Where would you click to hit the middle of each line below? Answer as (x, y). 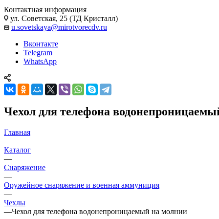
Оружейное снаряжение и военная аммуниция (82, 185)
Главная (17, 132)
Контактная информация (45, 9)
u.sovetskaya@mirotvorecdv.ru (59, 27)
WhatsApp (40, 61)
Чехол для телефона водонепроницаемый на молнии (99, 211)
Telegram (38, 52)
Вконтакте (41, 44)
